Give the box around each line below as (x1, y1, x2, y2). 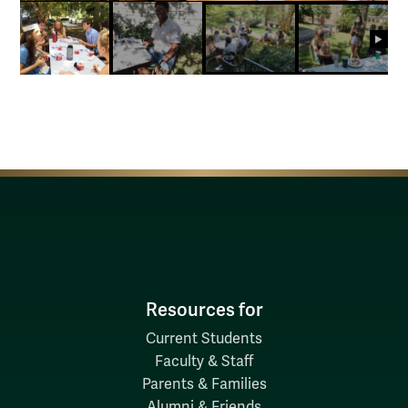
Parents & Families (141, 374, 267, 393)
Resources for (145, 298, 263, 321)
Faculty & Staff (155, 352, 253, 371)
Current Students (146, 329, 262, 348)
